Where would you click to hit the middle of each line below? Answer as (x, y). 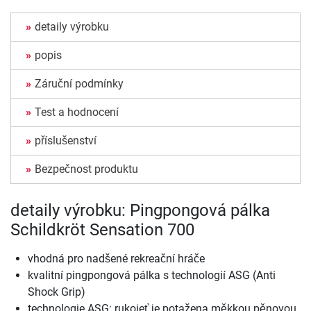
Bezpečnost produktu (86, 169)
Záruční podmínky (79, 84)
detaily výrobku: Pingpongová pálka (140, 211)
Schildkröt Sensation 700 (102, 230)
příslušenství (66, 141)
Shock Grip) (57, 292)
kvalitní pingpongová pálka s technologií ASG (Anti (152, 276)
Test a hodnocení (77, 112)
